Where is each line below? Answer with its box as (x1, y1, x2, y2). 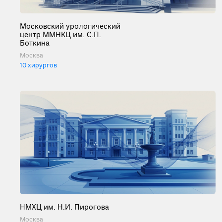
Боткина (20, 39, 50, 49)
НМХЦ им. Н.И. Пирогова (20, 202, 109, 213)
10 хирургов (20, 61, 57, 70)
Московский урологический (20, 22, 120, 32)
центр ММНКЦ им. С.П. (20, 30, 101, 41)
